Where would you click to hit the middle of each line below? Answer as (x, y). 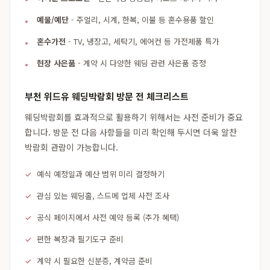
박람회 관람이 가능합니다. (71, 147)
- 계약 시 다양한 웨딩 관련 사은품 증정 (141, 63)
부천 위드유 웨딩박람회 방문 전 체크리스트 (107, 96)
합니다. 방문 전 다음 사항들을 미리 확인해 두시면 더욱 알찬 (131, 132)
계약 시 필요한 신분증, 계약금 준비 (95, 261)
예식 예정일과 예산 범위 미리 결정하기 (101, 174)
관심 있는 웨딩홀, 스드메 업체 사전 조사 (103, 196)
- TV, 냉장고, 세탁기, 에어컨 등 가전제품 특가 (143, 41)
